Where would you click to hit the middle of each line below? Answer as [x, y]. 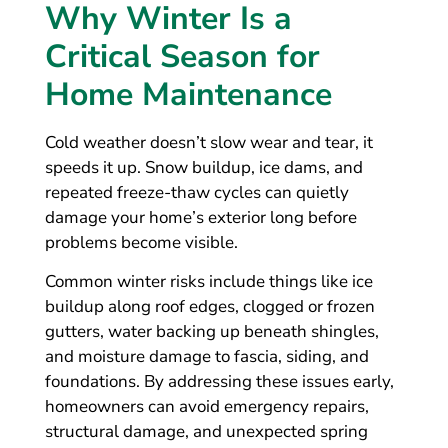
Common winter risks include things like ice [208, 281]
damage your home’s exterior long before [200, 217]
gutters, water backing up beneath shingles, [211, 331]
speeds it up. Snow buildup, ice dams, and [203, 167]
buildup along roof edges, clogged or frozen [209, 306]
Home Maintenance [188, 94]
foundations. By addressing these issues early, [219, 381]
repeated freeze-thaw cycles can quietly [196, 192]
